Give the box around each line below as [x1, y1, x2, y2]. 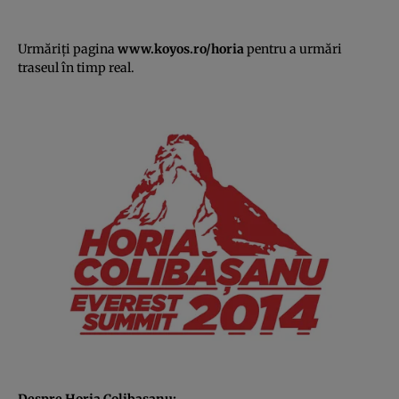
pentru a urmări [247, 41, 342, 58]
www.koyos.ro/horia [118, 41, 244, 58]
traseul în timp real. [18, 60, 134, 77]
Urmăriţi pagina [18, 41, 118, 58]
